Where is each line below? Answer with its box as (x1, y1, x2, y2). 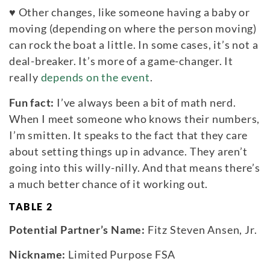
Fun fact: (9, 95, 55, 109)
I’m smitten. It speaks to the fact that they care (9, 128, 248, 142)
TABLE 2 (9, 200, 53, 212)
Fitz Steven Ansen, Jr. (145, 222, 257, 236)
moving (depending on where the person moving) (9, 22, 257, 36)
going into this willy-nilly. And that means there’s (9, 160, 260, 174)
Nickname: (9, 248, 66, 262)
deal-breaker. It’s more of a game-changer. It (9, 54, 233, 68)
